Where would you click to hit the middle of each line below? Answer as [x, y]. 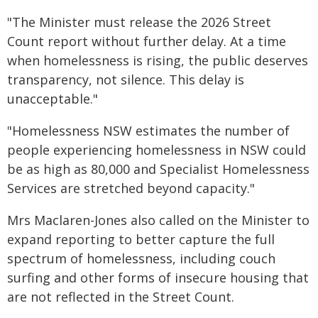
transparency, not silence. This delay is [126, 79]
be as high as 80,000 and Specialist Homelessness [158, 169]
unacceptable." [53, 99]
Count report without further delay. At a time [147, 41]
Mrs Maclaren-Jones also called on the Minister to [158, 220]
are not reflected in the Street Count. [121, 297]
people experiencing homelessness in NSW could [157, 150]
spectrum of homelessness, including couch [141, 258]
